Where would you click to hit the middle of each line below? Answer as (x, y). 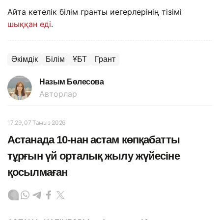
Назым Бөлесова (72, 82)
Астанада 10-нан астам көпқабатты (94, 140)
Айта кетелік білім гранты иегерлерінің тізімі (95, 12)
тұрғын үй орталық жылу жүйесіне (94, 156)
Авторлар (58, 94)
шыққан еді (29, 24)
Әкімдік (25, 59)
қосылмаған (38, 172)
